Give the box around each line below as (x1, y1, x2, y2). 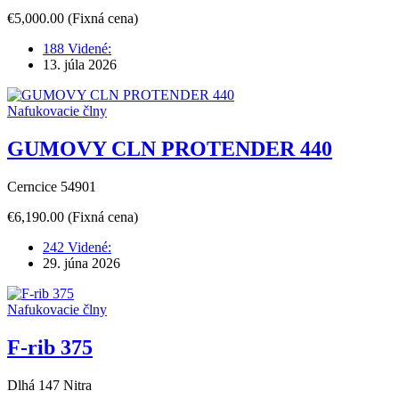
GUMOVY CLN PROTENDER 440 (7, 136, 332, 160)
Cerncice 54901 (7, 178, 96, 194)
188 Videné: (43, 40, 111, 56)
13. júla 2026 (43, 56, 117, 72)
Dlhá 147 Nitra (7, 377, 92, 393)
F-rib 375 (7, 335, 93, 359)
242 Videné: (43, 239, 111, 255)
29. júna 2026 (43, 255, 120, 271)
